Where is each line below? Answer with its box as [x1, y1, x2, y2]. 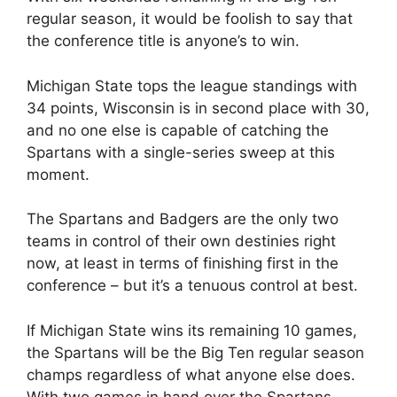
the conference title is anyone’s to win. [27, 32, 300, 50]
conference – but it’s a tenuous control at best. [27, 276, 358, 294]
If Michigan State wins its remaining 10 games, [27, 321, 357, 339]
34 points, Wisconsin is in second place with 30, [27, 98, 370, 117]
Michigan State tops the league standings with [27, 76, 357, 95]
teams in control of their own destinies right [27, 232, 336, 250]
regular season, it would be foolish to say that [27, 10, 353, 27]
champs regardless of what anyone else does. [27, 365, 355, 384]
